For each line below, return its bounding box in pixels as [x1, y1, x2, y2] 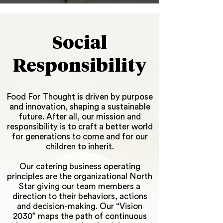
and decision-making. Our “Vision [17, 202, 142, 211]
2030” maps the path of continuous [12, 212, 147, 221]
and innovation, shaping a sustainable [9, 103, 150, 111]
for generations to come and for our [11, 132, 148, 141]
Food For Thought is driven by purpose [6, 93, 153, 101]
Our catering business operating [19, 162, 140, 171]
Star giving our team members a [19, 182, 140, 191]
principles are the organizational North [7, 172, 152, 181]
